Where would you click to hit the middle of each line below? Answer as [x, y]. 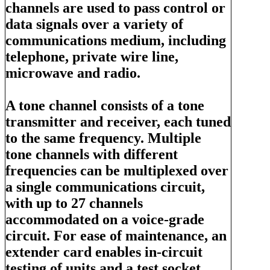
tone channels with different [92, 154]
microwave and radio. [73, 73]
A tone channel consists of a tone [105, 105]
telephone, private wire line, [92, 56]
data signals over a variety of [94, 24]
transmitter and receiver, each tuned [118, 121]
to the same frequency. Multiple [103, 138]
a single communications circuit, [105, 187]
